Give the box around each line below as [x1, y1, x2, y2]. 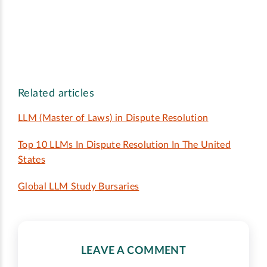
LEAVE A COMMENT [80, 246, 187, 257]
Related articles [18, 88, 95, 100]
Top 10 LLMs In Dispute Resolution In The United [18, 140, 231, 150]
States [18, 155, 45, 165]
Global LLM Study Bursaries [18, 182, 139, 192]
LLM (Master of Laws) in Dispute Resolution [18, 113, 209, 123]
